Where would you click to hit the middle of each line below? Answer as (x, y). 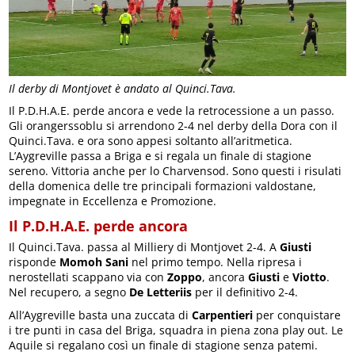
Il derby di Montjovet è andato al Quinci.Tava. (123, 88)
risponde (34, 261)
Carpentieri (223, 315)
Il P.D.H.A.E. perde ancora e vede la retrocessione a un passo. (172, 110)
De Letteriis (161, 292)
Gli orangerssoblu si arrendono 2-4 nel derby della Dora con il (174, 125)
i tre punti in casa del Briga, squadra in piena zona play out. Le (176, 330)
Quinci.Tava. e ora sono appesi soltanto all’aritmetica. (151, 140)
